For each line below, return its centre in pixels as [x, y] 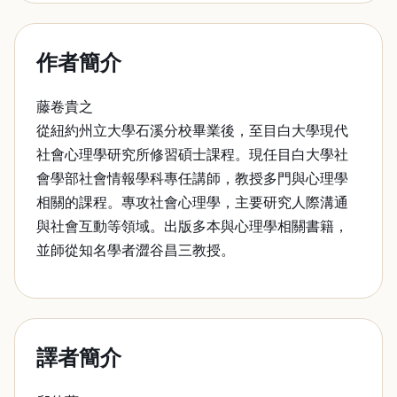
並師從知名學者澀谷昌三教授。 [136, 250]
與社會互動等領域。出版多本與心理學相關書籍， [192, 226]
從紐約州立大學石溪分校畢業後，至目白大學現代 [192, 131]
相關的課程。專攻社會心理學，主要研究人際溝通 [192, 202]
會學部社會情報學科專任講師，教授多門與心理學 [192, 179]
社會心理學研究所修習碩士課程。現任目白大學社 [192, 155]
